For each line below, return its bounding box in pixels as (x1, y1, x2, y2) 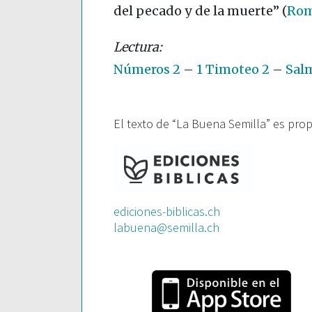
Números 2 (114, 61, 180, 78)
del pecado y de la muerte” (114, 3, 282, 19)
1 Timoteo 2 (196, 61, 270, 78)
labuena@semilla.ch (114, 219, 219, 236)
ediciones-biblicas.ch (114, 203, 220, 220)
